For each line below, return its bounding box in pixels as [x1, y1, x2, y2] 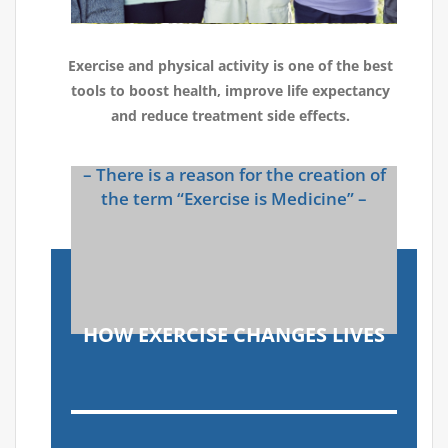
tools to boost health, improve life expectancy [71, 81, 390, 101]
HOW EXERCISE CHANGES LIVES [83, 321, 385, 349]
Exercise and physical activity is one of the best [68, 56, 393, 76]
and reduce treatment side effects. [111, 106, 350, 126]
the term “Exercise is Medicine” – [101, 187, 367, 211]
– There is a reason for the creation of [82, 163, 386, 187]
